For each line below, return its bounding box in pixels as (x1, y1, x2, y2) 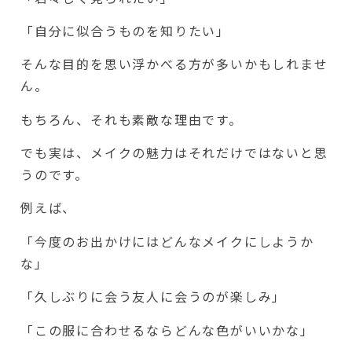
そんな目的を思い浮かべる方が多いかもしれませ (20, 54, 328, 74)
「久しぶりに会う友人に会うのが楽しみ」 (20, 287, 287, 306)
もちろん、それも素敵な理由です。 (20, 109, 243, 129)
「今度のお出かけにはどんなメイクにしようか (20, 231, 314, 251)
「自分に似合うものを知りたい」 (20, 20, 230, 40)
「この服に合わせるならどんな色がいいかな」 (20, 320, 314, 339)
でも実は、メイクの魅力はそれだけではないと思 (20, 143, 328, 163)
